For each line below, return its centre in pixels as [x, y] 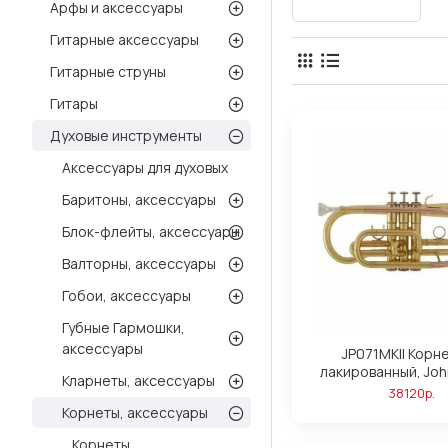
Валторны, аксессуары [139, 263]
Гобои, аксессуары [126, 295]
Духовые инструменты [126, 135]
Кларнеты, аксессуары [138, 380]
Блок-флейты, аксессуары [151, 231]
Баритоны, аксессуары [139, 199]
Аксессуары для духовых [145, 167]
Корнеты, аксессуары [135, 412]
